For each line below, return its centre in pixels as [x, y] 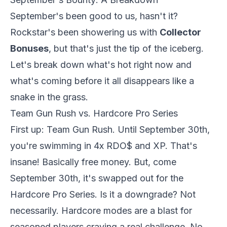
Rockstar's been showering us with [85, 32]
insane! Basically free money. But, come [93, 162]
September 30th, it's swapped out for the [97, 178]
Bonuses [29, 49]
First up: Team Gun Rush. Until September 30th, [110, 130]
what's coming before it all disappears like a [102, 81]
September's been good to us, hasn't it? [94, 16]
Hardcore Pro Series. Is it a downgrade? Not [103, 195]
